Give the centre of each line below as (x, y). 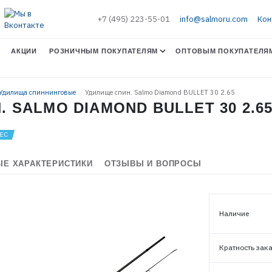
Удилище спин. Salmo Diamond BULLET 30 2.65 (160, 92)
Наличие (234, 213)
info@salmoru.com (213, 19)
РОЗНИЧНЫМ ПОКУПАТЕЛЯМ (104, 51)
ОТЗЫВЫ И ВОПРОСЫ (153, 164)
